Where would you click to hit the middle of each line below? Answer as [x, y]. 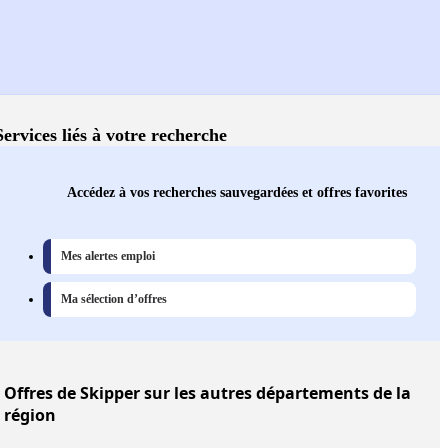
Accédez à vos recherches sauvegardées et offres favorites [237, 192]
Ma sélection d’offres [114, 299]
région [30, 415]
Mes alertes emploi [108, 256]
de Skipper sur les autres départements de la [232, 393]
